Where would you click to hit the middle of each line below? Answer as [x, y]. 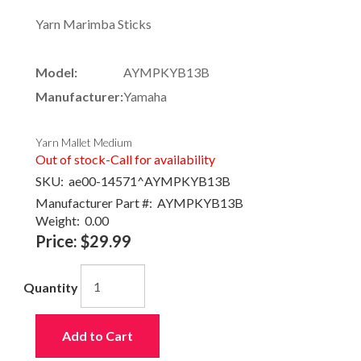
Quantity [51, 288]
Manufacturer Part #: [94, 203]
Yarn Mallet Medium [84, 142]
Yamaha [145, 96]
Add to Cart [98, 336]
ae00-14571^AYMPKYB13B [147, 181]
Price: [56, 241]
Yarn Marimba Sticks [93, 24]
